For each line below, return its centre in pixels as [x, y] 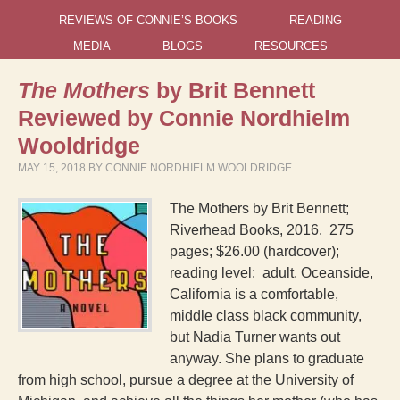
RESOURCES [291, 46]
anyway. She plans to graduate [267, 358]
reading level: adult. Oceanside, [271, 273]
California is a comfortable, [254, 294]
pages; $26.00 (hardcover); [254, 251]
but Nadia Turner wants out [255, 337]
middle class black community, [266, 316]
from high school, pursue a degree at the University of [186, 380]
